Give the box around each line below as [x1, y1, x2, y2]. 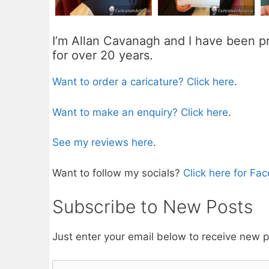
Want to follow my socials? [52, 166, 183, 179]
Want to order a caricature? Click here [52, 76, 234, 88]
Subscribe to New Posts [52, 196, 253, 218]
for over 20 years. [52, 48, 153, 63]
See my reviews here [52, 136, 153, 149]
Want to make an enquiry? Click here [52, 106, 228, 118]
